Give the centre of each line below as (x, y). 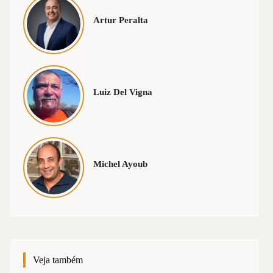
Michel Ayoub (121, 164)
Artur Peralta (121, 20)
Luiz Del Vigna (123, 92)
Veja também (58, 260)
